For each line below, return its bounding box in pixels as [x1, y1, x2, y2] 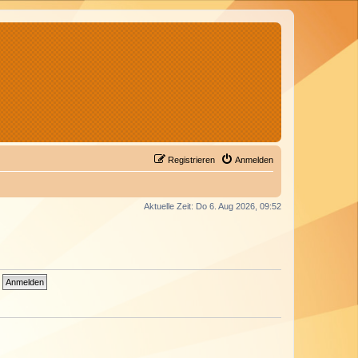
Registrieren [168, 155, 215, 165]
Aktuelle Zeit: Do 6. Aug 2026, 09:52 [144, 201, 281, 211]
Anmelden [235, 155, 273, 165]
